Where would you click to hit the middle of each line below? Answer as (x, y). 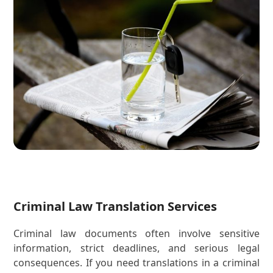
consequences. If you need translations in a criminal (136, 263)
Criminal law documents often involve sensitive (136, 234)
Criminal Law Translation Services (115, 207)
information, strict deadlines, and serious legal (136, 248)
